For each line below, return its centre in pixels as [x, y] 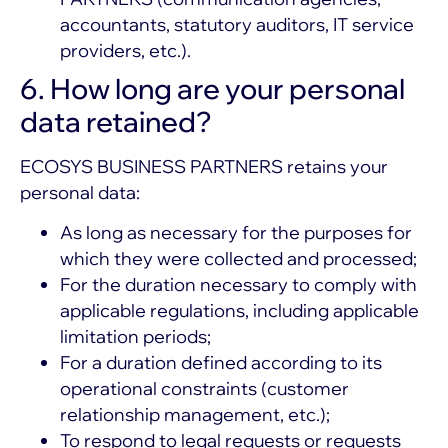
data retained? [116, 121]
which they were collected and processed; [238, 258]
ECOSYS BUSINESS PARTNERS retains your [204, 166]
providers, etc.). [125, 50]
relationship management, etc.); [195, 414]
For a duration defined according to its [221, 362]
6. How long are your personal [212, 88]
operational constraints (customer [204, 388]
